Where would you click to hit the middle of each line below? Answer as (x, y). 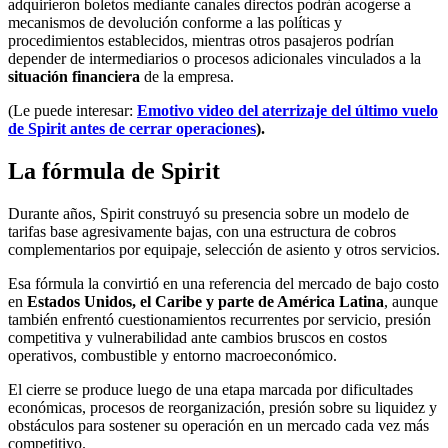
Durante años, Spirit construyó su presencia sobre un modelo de (208, 213)
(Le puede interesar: (72, 110)
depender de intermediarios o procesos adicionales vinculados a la (214, 58)
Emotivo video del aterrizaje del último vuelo (287, 110)
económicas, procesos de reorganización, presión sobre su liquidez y (222, 407)
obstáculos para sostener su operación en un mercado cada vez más (218, 425)
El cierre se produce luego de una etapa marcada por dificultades (210, 389)
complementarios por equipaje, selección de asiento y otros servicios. (224, 249)
